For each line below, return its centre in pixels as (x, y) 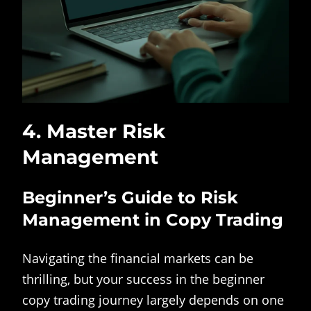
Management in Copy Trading (153, 220)
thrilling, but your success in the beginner (143, 279)
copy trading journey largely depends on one (153, 300)
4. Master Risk (94, 132)
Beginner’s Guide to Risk (130, 198)
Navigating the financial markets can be (138, 259)
